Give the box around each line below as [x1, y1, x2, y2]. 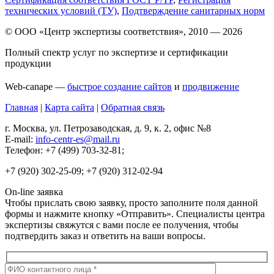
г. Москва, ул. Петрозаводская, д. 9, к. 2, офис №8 [5, 122, 211, 133]
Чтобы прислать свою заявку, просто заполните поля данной [5, 197, 258, 208]
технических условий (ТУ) [5, 5, 117, 16]
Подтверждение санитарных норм [122, 5, 265, 16]
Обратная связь [101, 102, 165, 113]
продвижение [182, 81, 239, 92]
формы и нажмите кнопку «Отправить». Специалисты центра [5, 208, 265, 219]
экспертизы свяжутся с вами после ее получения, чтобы [5, 219, 239, 230]
